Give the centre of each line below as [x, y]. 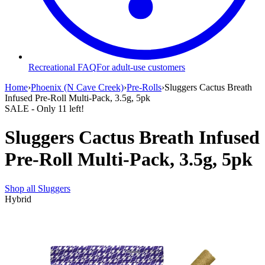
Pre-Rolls [144, 87]
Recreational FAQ [62, 67]
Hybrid [18, 199]
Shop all [21, 188]
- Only [43, 108]
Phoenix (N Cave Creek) [77, 87]
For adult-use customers [141, 67]
